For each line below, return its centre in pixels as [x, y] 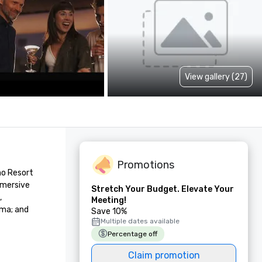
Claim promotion [164, 255]
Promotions [146, 165]
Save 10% [109, 211]
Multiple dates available [140, 221]
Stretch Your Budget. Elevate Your [163, 189]
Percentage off [132, 234]
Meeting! [109, 200]
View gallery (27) [216, 77]
